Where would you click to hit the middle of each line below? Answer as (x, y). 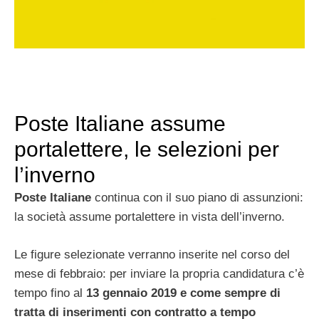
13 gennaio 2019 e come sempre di (183, 293)
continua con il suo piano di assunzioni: (199, 198)
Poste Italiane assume (120, 124)
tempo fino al (50, 293)
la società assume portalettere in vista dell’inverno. (150, 217)
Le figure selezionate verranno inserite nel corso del (152, 254)
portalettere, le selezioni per (147, 150)
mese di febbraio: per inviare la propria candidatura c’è (159, 273)
